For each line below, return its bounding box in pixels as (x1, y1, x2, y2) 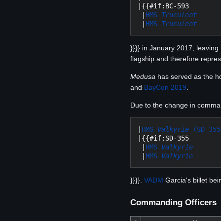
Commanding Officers (130, 198, 217, 208)
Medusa (130, 72, 155, 80)
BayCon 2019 (144, 83, 186, 91)
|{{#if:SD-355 (138, 134, 189, 142)
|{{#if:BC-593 (138, 1, 189, 10)
